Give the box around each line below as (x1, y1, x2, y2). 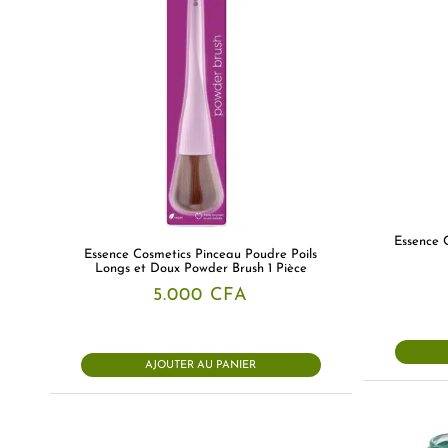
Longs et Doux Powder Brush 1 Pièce (94, 262, 307, 276)
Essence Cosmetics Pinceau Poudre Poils (84, 248, 317, 262)
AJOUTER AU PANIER (145, 360, 257, 372)
